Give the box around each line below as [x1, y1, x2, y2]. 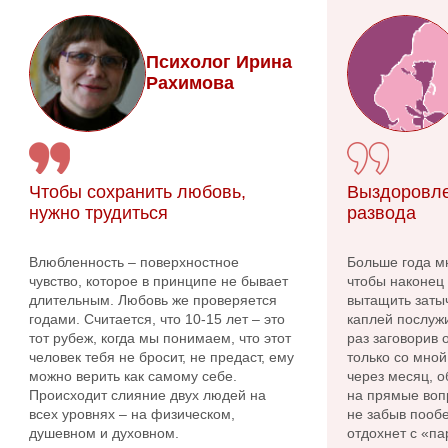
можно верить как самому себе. [29, 367, 237, 384]
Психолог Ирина [146, 52, 292, 73]
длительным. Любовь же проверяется [29, 291, 277, 308]
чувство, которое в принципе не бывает [29, 272, 288, 289]
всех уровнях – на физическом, [29, 405, 235, 422]
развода [347, 202, 416, 223]
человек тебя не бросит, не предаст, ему [29, 348, 294, 365]
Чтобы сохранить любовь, [29, 181, 246, 202]
